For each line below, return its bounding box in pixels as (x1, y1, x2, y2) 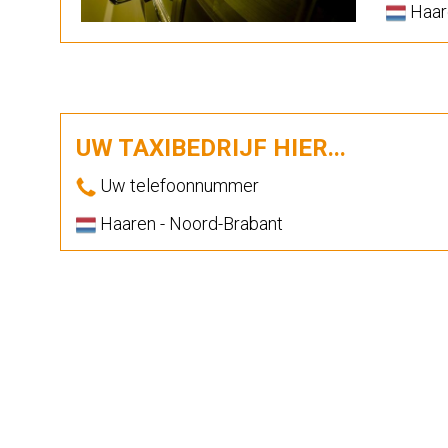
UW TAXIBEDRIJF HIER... (76, 134, 346, 162)
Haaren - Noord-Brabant (96, 213, 283, 234)
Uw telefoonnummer (96, 175, 259, 196)
